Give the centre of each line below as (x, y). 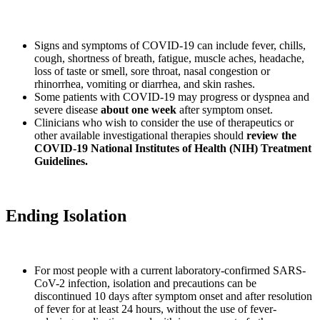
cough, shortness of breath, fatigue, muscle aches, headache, (169, 59)
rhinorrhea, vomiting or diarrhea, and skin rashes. (145, 84)
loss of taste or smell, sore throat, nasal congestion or (152, 71)
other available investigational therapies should (140, 136)
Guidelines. (61, 161)
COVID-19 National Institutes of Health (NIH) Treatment (173, 149)
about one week (140, 110)
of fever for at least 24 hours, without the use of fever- (155, 309)
